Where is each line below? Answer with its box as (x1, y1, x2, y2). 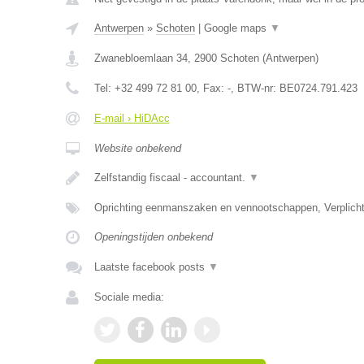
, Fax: (196, 82, 227, 94)
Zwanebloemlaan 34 (93, 52, 188, 64)
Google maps (203, 22, 270, 34)
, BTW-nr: (230, 82, 279, 94)
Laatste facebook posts (93, 261, 208, 273)
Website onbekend (93, 142, 181, 154)
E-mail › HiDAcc (93, 112, 170, 124)
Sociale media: (93, 291, 164, 303)
